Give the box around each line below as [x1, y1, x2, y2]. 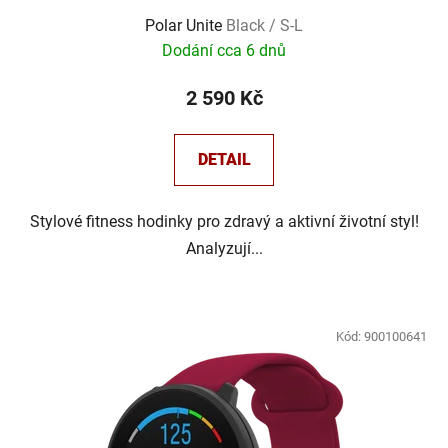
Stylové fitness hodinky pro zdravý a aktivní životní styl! [29, 212, 419, 232]
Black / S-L [226, 16, 303, 36]
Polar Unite [145, 16, 226, 36]
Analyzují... [185, 239, 263, 259]
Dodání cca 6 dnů [162, 41, 286, 61]
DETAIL [197, 150, 251, 170]
